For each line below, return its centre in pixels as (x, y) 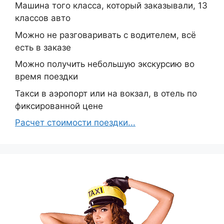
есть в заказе (43, 47)
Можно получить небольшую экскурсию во (105, 64)
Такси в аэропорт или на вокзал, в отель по (106, 93)
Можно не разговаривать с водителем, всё (105, 35)
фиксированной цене (59, 106)
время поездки (46, 76)
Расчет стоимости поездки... (75, 122)
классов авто (43, 18)
